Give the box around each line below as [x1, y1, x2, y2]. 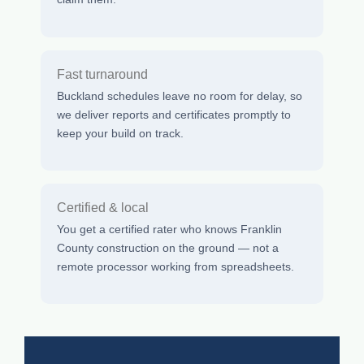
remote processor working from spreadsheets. [57, 259, 294, 273]
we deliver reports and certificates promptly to [57, 107, 291, 121]
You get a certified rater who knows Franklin [57, 222, 282, 236]
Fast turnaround [57, 67, 148, 81]
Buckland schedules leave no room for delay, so [57, 89, 302, 102]
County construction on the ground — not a [57, 240, 279, 254]
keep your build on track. [57, 126, 184, 140]
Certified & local [57, 200, 149, 214]
